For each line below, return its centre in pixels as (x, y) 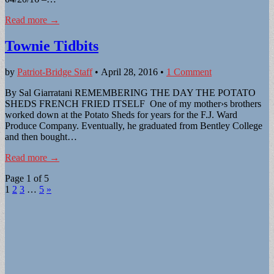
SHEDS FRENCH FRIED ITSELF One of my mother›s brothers (133, 104)
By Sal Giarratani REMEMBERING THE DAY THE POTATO (130, 93)
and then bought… (41, 137)
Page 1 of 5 (27, 179)
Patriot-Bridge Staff (55, 72)
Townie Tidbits (52, 46)
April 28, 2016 (129, 72)
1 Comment (189, 72)
